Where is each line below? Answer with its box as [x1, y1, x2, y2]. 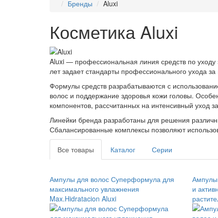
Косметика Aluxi [50, 19, 178, 44]
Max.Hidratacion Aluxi [50, 194, 116, 204]
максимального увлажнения [50, 184, 139, 194]
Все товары [57, 145, 94, 155]
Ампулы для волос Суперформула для [50, 174, 174, 184]
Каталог [110, 145, 135, 155]
